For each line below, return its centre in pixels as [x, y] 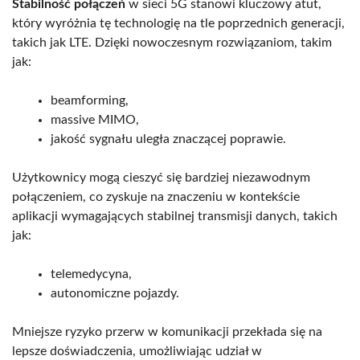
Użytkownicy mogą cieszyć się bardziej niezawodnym [161, 177]
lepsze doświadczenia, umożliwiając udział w [137, 351]
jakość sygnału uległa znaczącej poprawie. [168, 139]
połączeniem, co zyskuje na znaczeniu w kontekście [156, 196]
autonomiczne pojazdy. [115, 293]
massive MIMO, [95, 119]
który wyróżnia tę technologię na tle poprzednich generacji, [178, 23]
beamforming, [90, 100]
